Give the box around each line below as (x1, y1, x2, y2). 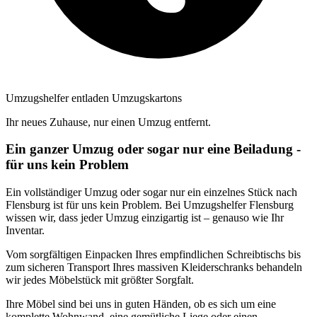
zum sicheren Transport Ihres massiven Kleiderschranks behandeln (6, 261, 302, 273)
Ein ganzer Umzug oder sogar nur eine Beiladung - (6, 142, 301, 157)
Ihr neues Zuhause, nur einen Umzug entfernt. (6, 115, 211, 128)
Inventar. (6, 224, 45, 236)
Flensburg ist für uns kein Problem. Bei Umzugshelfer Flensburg (6, 199, 294, 211)
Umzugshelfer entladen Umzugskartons (6, 91, 182, 104)
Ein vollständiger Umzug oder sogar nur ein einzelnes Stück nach (6, 186, 297, 198)
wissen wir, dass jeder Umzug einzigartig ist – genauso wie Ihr (6, 212, 284, 224)
